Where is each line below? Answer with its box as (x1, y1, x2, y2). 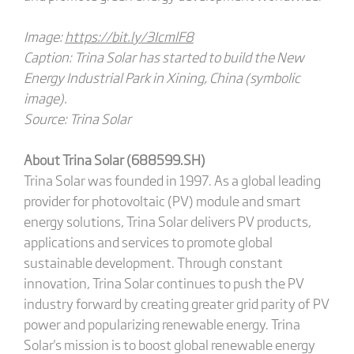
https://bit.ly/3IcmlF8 (64, 26, 194, 46)
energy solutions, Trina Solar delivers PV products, (23, 211, 311, 231)
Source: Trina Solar (23, 108, 131, 128)
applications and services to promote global (23, 232, 273, 251)
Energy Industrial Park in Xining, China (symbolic (23, 67, 300, 87)
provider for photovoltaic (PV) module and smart (23, 190, 301, 210)
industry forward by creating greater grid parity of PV (23, 293, 330, 313)
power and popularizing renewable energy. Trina (23, 314, 300, 333)
